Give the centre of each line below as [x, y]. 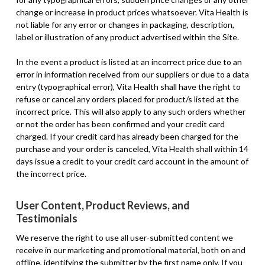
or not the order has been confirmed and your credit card [120, 124]
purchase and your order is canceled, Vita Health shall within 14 [132, 148]
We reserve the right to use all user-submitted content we [124, 237]
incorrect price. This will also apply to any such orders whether [130, 111]
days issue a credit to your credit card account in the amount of [132, 161]
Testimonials [46, 218]
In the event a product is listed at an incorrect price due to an [129, 62]
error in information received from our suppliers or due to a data [132, 74]
